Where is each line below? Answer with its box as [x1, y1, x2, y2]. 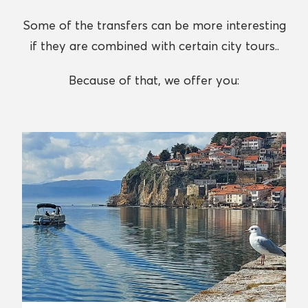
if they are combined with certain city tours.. [29, 38, 279, 53]
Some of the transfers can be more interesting [22, 18, 286, 32]
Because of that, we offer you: [69, 73, 239, 87]
